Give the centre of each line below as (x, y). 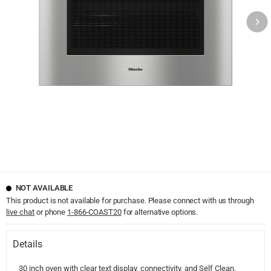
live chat (20, 212)
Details (28, 245)
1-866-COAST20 (94, 212)
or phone (51, 212)
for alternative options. (160, 212)
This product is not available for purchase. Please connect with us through (130, 201)
